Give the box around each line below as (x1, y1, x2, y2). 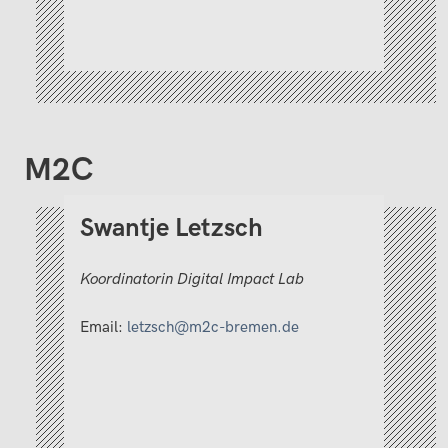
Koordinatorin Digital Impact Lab (80, 269, 304, 289)
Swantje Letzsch (80, 213, 263, 245)
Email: (80, 317, 127, 337)
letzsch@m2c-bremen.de (127, 317, 299, 337)
